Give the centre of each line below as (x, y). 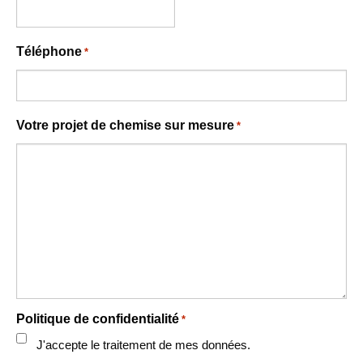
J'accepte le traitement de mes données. (143, 345)
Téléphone (49, 51)
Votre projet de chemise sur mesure (125, 125)
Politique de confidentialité (98, 319)
